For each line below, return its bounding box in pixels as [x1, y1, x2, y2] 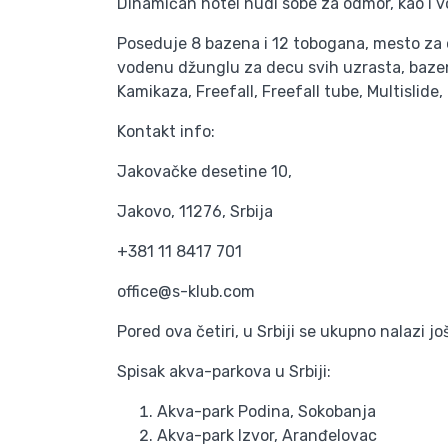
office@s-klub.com [117, 282, 255, 301]
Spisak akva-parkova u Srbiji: [117, 362, 331, 381]
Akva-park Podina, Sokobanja [157, 402, 376, 421]
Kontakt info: [117, 122, 215, 141]
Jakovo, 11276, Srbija [117, 202, 273, 221]
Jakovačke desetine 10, [117, 162, 292, 181]
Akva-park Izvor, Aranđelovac [157, 426, 377, 445]
